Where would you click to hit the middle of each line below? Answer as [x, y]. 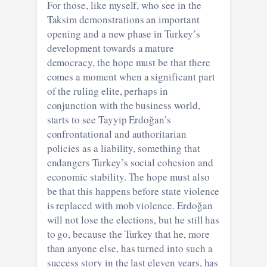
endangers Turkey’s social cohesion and [130, 162]
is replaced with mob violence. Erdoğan [130, 205]
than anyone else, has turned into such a [130, 248]
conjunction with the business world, [123, 105]
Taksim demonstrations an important [123, 19]
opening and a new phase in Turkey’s [123, 33]
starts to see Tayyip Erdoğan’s [109, 119]
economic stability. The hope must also [128, 176]
